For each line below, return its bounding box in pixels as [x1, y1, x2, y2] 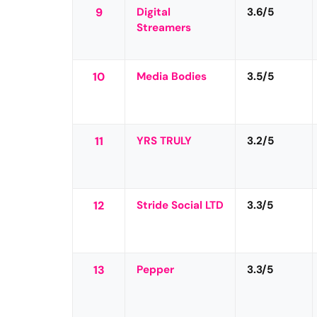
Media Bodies [137, 69, 207, 83]
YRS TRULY [137, 133, 192, 148]
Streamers [137, 20, 192, 35]
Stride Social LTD [137, 197, 224, 212]
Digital [137, 4, 171, 19]
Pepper [137, 262, 175, 277]
